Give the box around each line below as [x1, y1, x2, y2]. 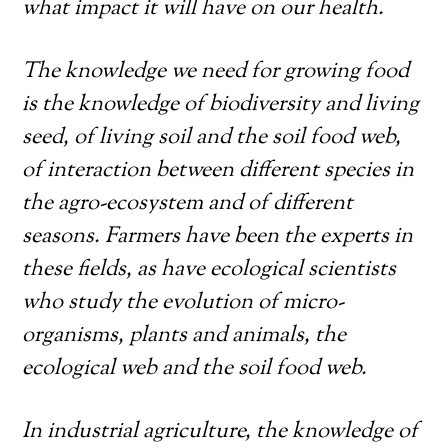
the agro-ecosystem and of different [22, 188, 354, 220]
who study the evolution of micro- [22, 287, 345, 319]
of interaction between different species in [22, 155, 415, 187]
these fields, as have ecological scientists [22, 254, 397, 286]
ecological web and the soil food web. [22, 353, 368, 385]
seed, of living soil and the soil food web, [22, 122, 402, 154]
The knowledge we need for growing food [22, 56, 410, 88]
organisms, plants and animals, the [22, 320, 347, 352]
